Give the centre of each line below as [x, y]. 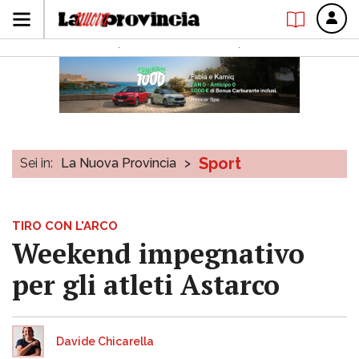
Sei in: [36, 163]
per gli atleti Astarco [146, 285]
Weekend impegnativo [158, 254]
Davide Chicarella [105, 341]
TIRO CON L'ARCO [65, 226]
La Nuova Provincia [119, 163]
